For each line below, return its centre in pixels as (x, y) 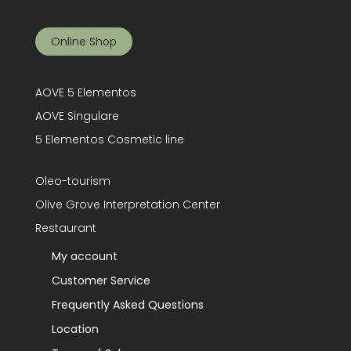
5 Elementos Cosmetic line (109, 140)
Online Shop (83, 42)
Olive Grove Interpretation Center (127, 205)
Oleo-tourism (72, 181)
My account (84, 257)
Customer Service (101, 281)
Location (75, 329)
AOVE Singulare (77, 116)
